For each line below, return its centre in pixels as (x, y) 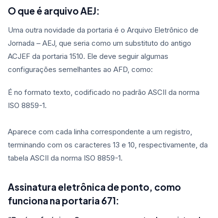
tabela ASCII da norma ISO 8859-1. (65, 158)
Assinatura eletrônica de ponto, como (94, 187)
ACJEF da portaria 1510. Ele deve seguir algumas (88, 56)
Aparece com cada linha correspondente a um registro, (100, 132)
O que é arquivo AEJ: (54, 11)
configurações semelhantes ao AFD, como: (80, 70)
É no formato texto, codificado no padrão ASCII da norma (104, 92)
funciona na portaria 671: (64, 201)
